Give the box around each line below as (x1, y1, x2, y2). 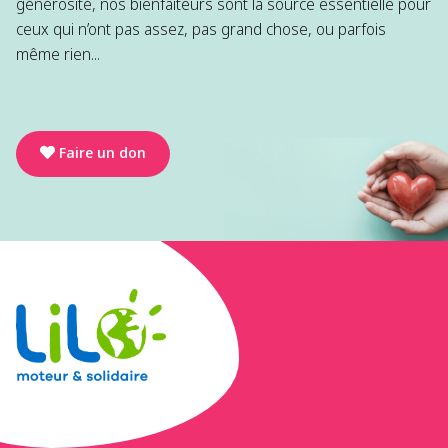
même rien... (16, 42, 100, 65)
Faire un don (59, 142, 146, 163)
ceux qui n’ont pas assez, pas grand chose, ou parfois (16, 17, 386, 40)
